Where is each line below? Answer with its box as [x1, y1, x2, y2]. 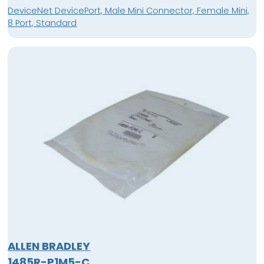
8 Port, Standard [8, 17, 77, 29]
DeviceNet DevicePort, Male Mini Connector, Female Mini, [8, 5, 250, 17]
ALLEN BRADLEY [8, 239, 91, 254]
